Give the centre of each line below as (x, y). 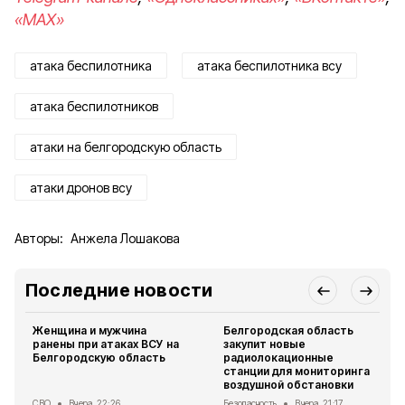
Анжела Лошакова (125, 238)
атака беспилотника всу (269, 66)
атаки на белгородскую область (126, 147)
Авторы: (39, 238)
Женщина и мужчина (90, 330)
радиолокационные (279, 358)
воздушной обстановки (289, 385)
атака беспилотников (94, 106)
